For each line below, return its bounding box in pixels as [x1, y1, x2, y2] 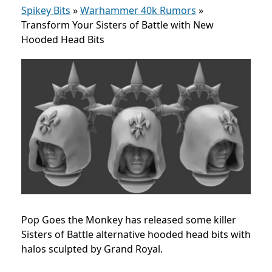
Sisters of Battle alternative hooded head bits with [21, 227, 251, 241]
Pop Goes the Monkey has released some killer [21, 212, 236, 226]
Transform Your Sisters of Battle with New [21, 18, 214, 32]
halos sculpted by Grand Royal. [21, 242, 163, 256]
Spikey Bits [21, 4, 70, 17]
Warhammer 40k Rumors [80, 4, 196, 17]
